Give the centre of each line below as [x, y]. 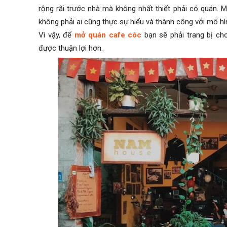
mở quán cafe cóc [108, 35]
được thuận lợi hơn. [71, 48]
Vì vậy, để [56, 35]
